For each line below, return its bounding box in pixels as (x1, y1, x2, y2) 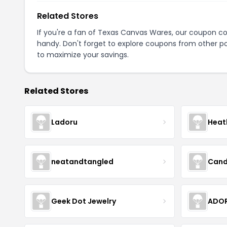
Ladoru (51, 117, 78, 127)
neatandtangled (51, 156, 113, 167)
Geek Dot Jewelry (51, 196, 116, 206)
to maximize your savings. (37, 50, 129, 60)
